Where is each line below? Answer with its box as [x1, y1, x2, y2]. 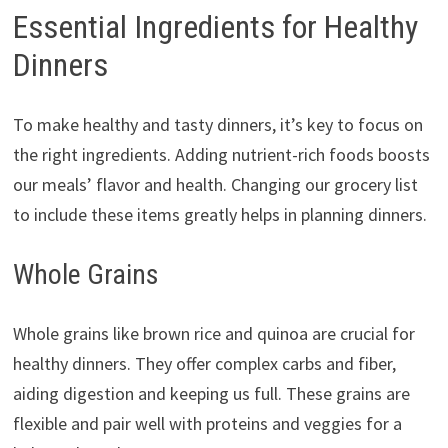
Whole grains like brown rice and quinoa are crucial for [12, 322, 415, 346]
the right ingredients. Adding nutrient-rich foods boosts [12, 143, 430, 167]
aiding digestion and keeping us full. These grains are [12, 382, 410, 406]
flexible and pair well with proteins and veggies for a [12, 412, 402, 436]
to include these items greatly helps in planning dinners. [12, 203, 427, 227]
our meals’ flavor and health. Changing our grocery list [12, 173, 418, 197]
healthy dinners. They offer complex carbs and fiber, [12, 352, 396, 376]
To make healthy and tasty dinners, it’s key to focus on [12, 113, 423, 137]
